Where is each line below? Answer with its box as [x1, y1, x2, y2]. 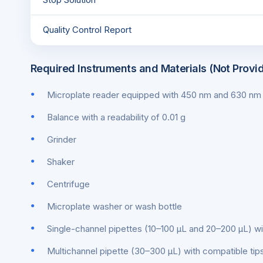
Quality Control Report [43, 24, 131, 35]
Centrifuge [47, 178, 90, 190]
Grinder [47, 134, 76, 145]
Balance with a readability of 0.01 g [47, 112, 186, 123]
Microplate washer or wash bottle [47, 201, 182, 212]
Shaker [47, 156, 75, 167]
